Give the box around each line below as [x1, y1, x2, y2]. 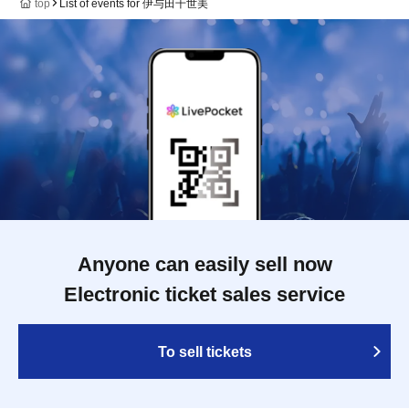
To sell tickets [157, 343, 252, 360]
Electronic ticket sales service [64, 282, 345, 306]
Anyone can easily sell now [77, 252, 332, 276]
